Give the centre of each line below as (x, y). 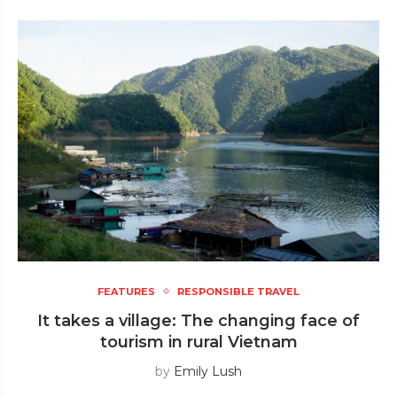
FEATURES (126, 291)
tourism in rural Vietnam (198, 342)
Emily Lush (208, 371)
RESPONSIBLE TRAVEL (238, 291)
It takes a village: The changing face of (198, 320)
